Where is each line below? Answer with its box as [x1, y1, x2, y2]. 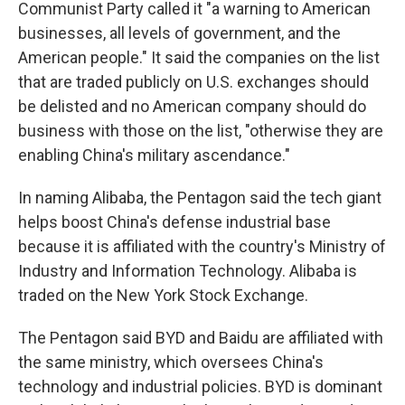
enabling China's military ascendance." [18, 146, 290, 165]
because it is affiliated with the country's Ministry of [18, 237, 386, 256]
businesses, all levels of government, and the [18, 24, 341, 42]
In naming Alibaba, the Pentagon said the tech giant [18, 188, 381, 207]
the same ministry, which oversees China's [18, 353, 324, 372]
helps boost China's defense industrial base [18, 212, 331, 231]
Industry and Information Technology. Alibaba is [18, 261, 357, 280]
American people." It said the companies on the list [18, 48, 380, 67]
